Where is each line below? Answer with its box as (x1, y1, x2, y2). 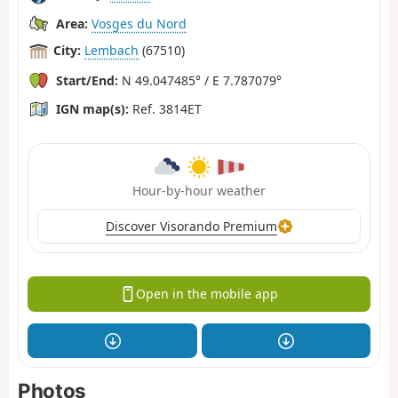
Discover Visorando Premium (105, 217, 277, 235)
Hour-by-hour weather (132, 181, 266, 199)
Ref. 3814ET (129, 99, 202, 117)
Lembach (84, 42, 139, 60)
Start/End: (56, 71, 118, 89)
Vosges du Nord (92, 14, 187, 32)
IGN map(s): (56, 99, 129, 117)
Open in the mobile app (135, 285, 278, 303)
